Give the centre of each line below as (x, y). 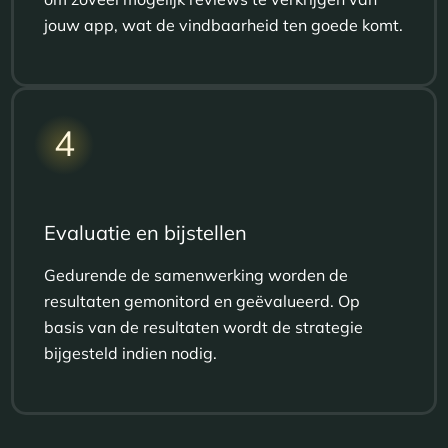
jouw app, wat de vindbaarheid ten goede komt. (224, 24)
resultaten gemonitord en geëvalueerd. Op (202, 300)
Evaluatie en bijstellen (146, 232)
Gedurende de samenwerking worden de (196, 274)
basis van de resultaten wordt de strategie (204, 326)
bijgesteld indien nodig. (131, 352)
